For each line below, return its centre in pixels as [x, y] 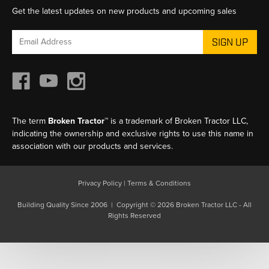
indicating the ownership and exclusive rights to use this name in [133, 133]
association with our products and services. [92, 146]
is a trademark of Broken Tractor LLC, [178, 121]
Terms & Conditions [159, 183]
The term [30, 121]
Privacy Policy [100, 183]
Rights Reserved [134, 215]
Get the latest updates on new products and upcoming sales [124, 11]
